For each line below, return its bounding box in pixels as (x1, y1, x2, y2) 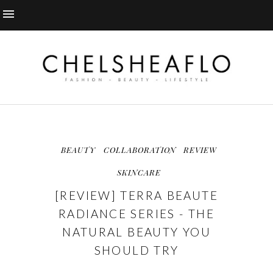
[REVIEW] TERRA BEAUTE (55, 188, 218, 202)
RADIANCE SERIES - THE (58, 206, 214, 221)
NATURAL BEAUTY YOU (62, 224, 211, 239)
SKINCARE (117, 166, 161, 177)
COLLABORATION (103, 144, 176, 155)
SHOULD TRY (94, 243, 179, 257)
